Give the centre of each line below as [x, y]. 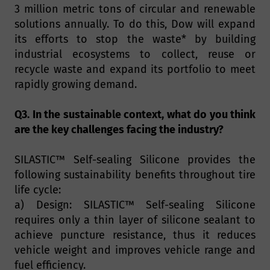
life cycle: [38, 190]
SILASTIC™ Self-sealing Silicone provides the [135, 160]
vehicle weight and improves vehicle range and [135, 250]
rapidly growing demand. [76, 85]
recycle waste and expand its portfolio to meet [135, 70]
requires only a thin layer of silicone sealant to [135, 220]
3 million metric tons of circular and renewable [135, 9]
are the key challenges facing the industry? [119, 130]
